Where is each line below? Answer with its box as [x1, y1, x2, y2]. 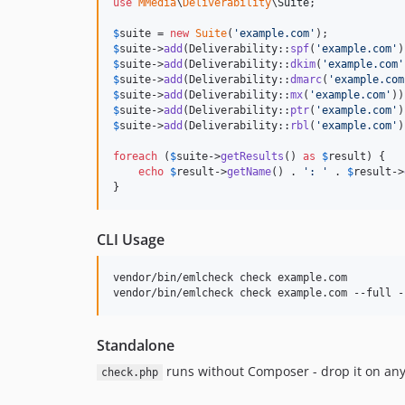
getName [227, 165, 271, 178]
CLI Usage [97, 230, 165, 250]
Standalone [97, 335, 174, 355]
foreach [113, 150, 157, 163]
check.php [100, 366, 158, 379]
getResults [221, 150, 284, 163]
